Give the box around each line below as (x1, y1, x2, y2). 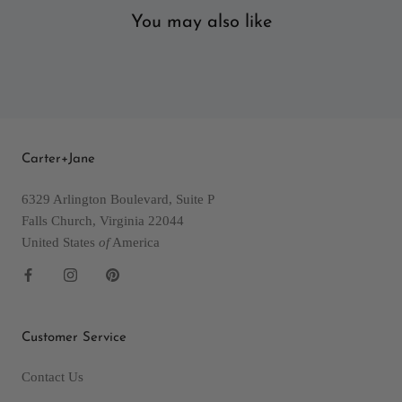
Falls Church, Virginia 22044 (22, 213, 184, 228)
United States (22, 234, 99, 249)
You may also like (130, 13, 272, 31)
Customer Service (22, 330, 127, 345)
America (109, 234, 160, 249)
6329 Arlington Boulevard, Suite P (22, 191, 214, 206)
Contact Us (22, 369, 83, 384)
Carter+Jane (22, 152, 95, 166)
